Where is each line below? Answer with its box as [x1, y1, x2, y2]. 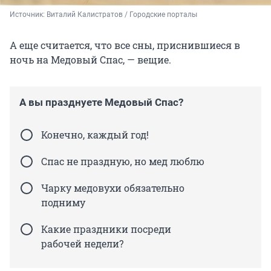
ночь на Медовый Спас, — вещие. [10, 53, 171, 66]
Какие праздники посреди [41, 222, 171, 235]
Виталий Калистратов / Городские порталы [47, 10, 197, 19]
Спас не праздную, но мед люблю [41, 154, 204, 168]
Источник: [10, 10, 47, 19]
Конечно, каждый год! [41, 128, 149, 141]
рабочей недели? [41, 237, 123, 250]
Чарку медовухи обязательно [41, 181, 184, 194]
